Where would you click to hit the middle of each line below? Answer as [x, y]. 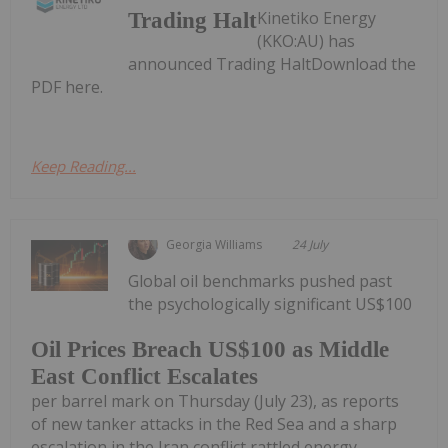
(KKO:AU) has [306, 40]
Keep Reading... [83, 165]
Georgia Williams [214, 244]
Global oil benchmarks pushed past [260, 280]
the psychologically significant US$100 [270, 303]
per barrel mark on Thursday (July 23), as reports [215, 401]
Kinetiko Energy [317, 17]
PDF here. [67, 86]
